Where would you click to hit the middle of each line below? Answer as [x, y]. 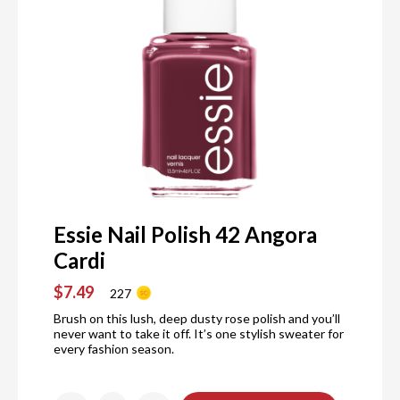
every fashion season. [114, 349]
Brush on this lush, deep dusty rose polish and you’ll [197, 319]
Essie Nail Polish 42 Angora [185, 235]
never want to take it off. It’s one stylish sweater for [199, 334]
